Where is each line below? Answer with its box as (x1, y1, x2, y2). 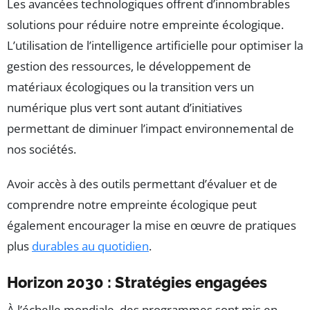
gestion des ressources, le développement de (7, 58, 251, 75)
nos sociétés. (7, 141, 76, 158)
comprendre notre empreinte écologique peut (7, 197, 257, 213)
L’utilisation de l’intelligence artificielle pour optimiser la (7, 37, 303, 54)
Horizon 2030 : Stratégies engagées (7, 273, 267, 292)
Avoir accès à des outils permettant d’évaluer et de (7, 176, 277, 192)
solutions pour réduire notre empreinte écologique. (7, 17, 284, 33)
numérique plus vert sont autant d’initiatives (7, 100, 242, 116)
